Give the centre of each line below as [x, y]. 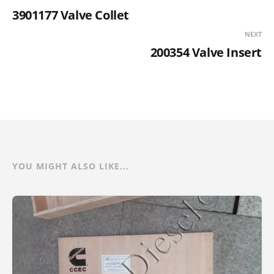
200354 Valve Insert [206, 52]
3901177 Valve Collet [71, 15]
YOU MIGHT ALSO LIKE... [71, 166]
